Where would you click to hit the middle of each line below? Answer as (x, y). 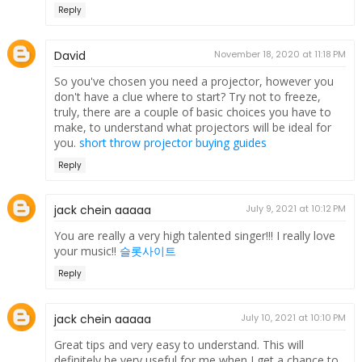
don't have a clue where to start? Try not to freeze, (187, 96)
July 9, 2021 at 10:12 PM (296, 209)
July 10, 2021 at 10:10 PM (294, 317)
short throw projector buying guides (173, 142)
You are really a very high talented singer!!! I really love (194, 236)
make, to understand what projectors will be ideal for (192, 127)
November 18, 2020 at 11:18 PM (280, 54)
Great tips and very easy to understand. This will (179, 344)
